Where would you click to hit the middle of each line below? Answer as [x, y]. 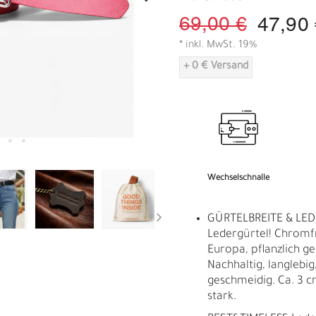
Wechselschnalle [239, 178]
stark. [223, 297]
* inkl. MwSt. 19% [218, 45]
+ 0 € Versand [216, 67]
